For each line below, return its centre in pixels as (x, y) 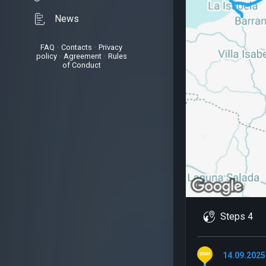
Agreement (82, 56)
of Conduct (81, 65)
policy (46, 56)
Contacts (77, 47)
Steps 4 (237, 216)
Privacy (110, 47)
